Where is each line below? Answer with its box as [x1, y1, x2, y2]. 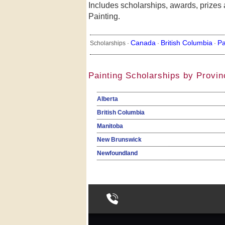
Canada [130, 39, 156, 47]
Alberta [96, 95, 118, 103]
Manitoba [96, 123, 123, 130]
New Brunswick [96, 136, 142, 144]
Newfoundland [96, 150, 138, 157]
